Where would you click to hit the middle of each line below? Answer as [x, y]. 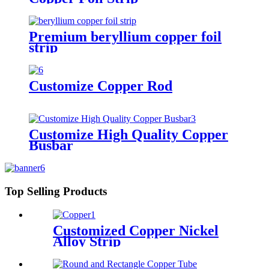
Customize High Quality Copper [128, 135]
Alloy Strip [87, 241]
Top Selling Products [56, 192]
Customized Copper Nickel [136, 230]
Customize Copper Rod [101, 86]
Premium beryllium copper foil [125, 36]
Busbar [51, 146]
